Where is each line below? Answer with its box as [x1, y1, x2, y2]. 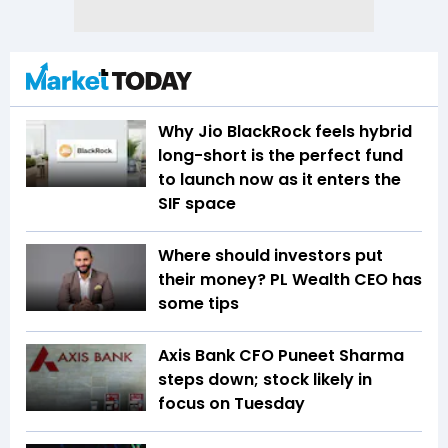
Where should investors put [158, 243, 383, 267]
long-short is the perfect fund [158, 143, 403, 167]
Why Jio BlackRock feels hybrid [158, 119, 412, 143]
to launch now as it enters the [158, 167, 401, 191]
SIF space [158, 191, 236, 215]
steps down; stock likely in [158, 367, 372, 391]
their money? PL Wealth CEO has [158, 267, 422, 291]
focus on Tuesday [158, 391, 305, 415]
